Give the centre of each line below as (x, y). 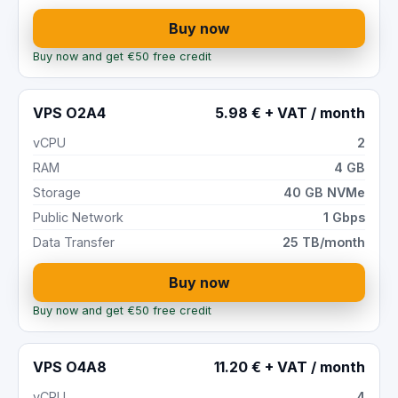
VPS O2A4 (69, 112)
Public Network (78, 217)
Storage (57, 192)
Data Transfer (74, 242)
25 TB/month (324, 242)
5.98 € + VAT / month (290, 112)
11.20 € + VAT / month (290, 366)
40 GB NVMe (324, 192)
